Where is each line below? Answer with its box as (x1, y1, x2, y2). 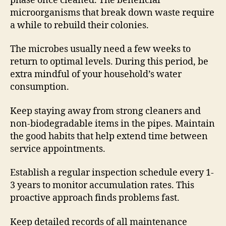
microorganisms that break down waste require (10, 7, 214, 19)
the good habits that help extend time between (10, 130, 208, 142)
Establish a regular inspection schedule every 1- (10, 167, 214, 179)
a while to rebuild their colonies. (10, 19, 149, 31)
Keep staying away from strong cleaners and (10, 105, 201, 117)
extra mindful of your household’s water (10, 69, 182, 81)
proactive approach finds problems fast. (10, 192, 180, 204)
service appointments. (10, 143, 105, 155)
